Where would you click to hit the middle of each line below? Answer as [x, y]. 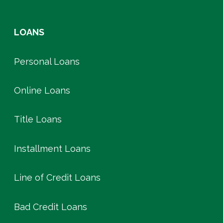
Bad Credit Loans [51, 207]
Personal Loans [47, 61]
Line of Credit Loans [57, 178]
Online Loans [42, 90]
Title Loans [38, 119]
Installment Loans [52, 148]
